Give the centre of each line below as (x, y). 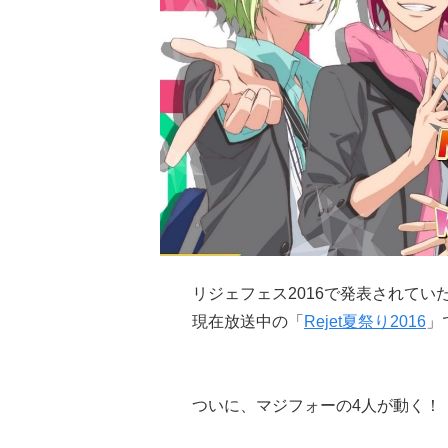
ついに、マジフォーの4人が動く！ (316, 405)
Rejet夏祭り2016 (365, 321)
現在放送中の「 (248, 321)
